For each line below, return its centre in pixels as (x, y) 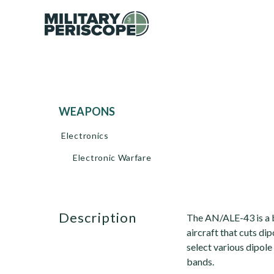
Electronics (85, 135)
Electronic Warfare (112, 157)
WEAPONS (93, 111)
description (103, 217)
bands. (200, 261)
